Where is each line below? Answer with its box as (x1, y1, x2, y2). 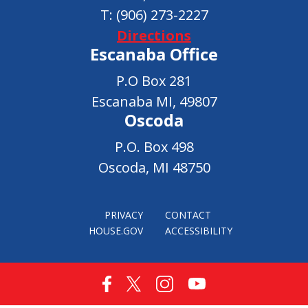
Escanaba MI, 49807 (91, 91, 217, 111)
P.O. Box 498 (114, 137, 194, 156)
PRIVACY (104, 208, 143, 221)
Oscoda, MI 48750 (98, 157, 210, 177)
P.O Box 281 (116, 71, 192, 90)
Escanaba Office (90, 42, 218, 65)
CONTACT (165, 208, 211, 221)
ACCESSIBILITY (165, 223, 232, 237)
